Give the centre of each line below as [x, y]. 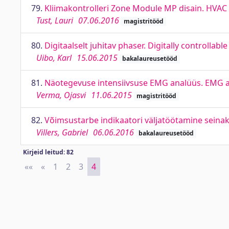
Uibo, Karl [54, 58]
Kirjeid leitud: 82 [48, 152]
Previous [62, 167]
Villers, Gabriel [62, 132]
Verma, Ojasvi [61, 95]
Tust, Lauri [55, 20]
